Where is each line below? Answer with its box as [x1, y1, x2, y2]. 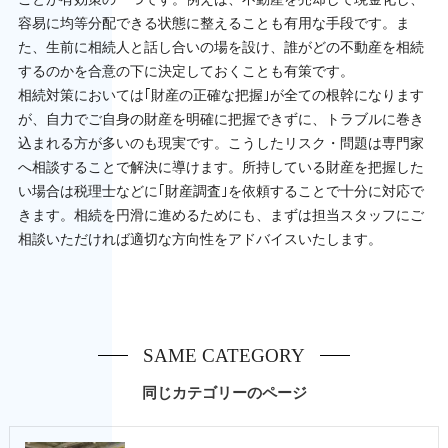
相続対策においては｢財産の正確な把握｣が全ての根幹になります [17, 84, 424, 104]
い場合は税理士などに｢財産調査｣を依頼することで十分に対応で [17, 180, 424, 200]
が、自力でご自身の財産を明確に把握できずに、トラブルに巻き [17, 108, 424, 128]
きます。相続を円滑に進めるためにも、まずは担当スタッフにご [17, 204, 424, 224]
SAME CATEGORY [143, 344, 305, 366]
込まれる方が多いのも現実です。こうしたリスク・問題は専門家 [17, 132, 424, 152]
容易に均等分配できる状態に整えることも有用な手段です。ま [17, 12, 410, 32]
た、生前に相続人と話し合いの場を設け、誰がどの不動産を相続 [17, 36, 424, 56]
